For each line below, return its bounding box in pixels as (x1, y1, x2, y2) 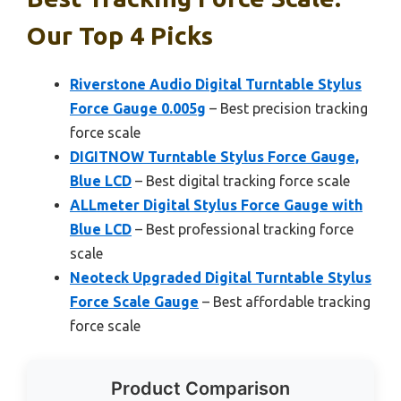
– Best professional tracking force (132, 220, 354, 237)
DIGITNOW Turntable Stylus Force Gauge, (70, 148, 359, 165)
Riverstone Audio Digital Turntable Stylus (70, 75, 362, 92)
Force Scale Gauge (70, 293, 199, 310)
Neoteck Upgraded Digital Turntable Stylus (70, 269, 371, 286)
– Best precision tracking (206, 99, 368, 116)
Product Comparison (111, 377, 290, 399)
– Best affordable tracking (199, 293, 371, 310)
